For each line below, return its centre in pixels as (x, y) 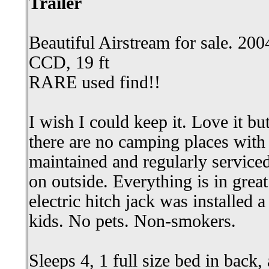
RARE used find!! (95, 82)
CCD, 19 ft (69, 62)
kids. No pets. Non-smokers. (132, 221)
